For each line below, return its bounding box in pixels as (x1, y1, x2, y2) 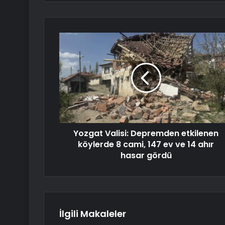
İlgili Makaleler (59, 207, 126, 220)
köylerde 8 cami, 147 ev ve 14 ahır (78, 138, 214, 150)
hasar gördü (120, 149, 172, 161)
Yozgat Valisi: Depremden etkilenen (73, 127, 218, 139)
